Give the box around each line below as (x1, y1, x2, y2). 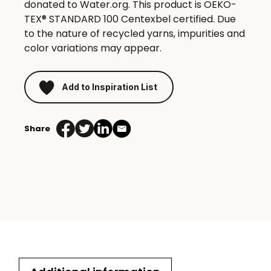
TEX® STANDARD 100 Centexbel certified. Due (24, 12, 236, 27)
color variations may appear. (24, 41, 162, 56)
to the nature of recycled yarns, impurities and (24, 27, 245, 41)
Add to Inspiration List (62, 81, 157, 92)
